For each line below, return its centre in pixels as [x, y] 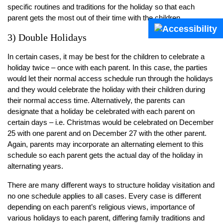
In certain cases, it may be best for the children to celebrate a [106, 57]
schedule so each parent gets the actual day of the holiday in [105, 155]
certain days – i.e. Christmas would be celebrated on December [111, 122]
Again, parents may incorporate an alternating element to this [106, 144]
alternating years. [35, 166]
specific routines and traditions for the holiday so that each [101, 7]
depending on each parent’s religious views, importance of [101, 207]
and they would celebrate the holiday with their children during [106, 90]
